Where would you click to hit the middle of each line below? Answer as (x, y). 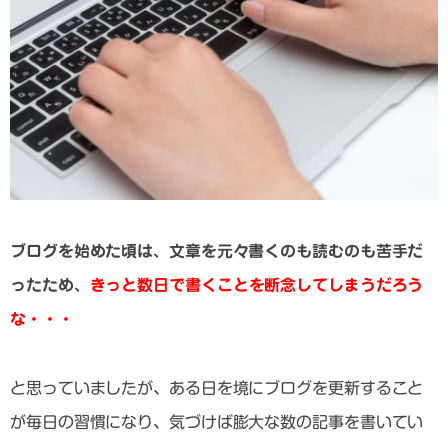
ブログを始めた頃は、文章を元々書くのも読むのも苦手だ (217, 251)
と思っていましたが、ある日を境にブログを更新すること (217, 387)
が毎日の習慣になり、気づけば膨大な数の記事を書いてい (217, 421)
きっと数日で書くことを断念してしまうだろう (256, 285)
